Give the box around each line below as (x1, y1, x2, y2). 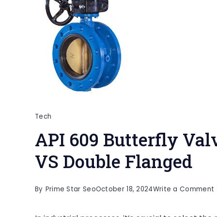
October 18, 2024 (95, 184, 153, 194)
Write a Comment (153, 184, 215, 194)
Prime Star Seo (45, 184, 96, 194)
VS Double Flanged (35, 149, 192, 173)
